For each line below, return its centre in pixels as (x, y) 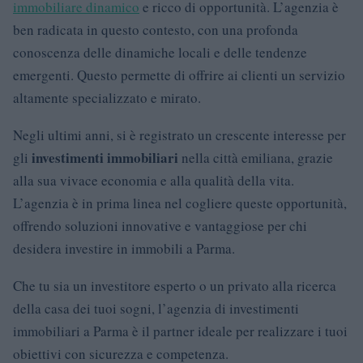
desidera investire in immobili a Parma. (124, 249)
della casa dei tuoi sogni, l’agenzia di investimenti (156, 309)
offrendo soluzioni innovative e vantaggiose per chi (160, 226)
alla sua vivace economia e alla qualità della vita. (154, 181)
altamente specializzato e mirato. (107, 98)
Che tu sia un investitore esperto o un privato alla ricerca (175, 286)
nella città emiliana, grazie (256, 158)
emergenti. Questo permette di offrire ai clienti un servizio (179, 75)
